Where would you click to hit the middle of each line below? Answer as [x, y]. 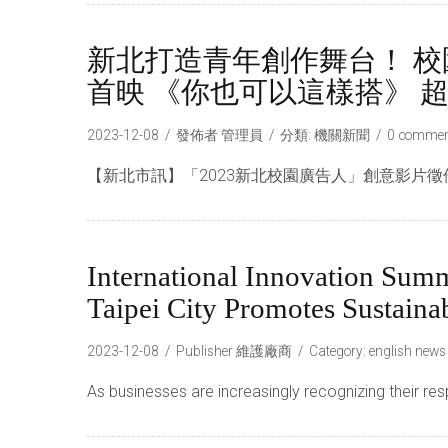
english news [407, 351]
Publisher [206, 351]
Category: [339, 351]
